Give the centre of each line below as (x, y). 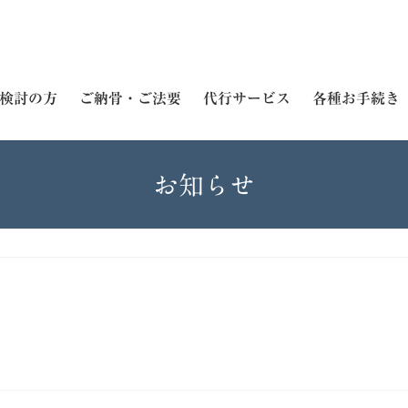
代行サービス (247, 98)
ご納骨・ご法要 (130, 98)
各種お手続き (356, 98)
